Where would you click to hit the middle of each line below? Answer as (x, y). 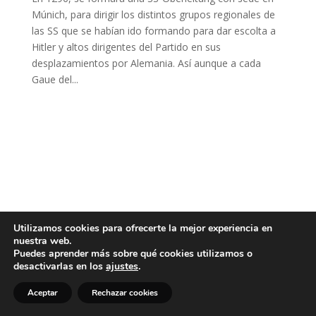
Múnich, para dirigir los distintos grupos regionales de (153, 14)
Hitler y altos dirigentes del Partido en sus (126, 47)
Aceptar (43, 293)
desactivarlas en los (60, 266)
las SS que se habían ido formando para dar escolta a (153, 30)
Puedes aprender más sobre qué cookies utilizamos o (133, 254)
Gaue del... (55, 79)
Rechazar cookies (125, 293)
